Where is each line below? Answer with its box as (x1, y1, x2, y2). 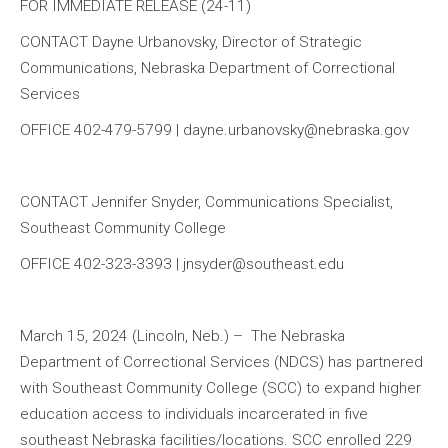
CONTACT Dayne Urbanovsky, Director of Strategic (20, 32, 362, 51)
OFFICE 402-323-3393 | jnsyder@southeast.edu (20, 254, 344, 273)
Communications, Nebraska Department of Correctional (20, 58, 395, 77)
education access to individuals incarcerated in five (20, 404, 368, 423)
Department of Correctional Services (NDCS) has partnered (20, 352, 423, 371)
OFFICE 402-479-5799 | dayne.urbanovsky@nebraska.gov (20, 120, 409, 139)
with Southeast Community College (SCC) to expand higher (20, 378, 421, 397)
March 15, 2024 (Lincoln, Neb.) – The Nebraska (20, 326, 345, 345)
